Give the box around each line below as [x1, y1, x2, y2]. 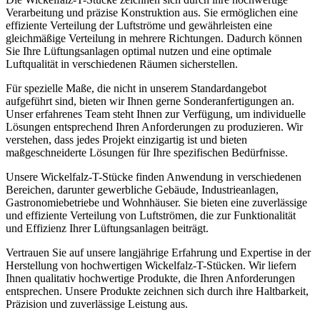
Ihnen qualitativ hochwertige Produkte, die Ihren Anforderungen [6, 272, 295, 285]
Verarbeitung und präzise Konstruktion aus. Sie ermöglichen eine [6, 6, 298, 19]
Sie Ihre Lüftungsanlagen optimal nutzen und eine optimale [6, 45, 271, 58]
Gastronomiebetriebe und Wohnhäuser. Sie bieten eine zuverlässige [6, 196, 307, 209]
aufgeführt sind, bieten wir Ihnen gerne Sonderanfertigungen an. [6, 95, 294, 108]
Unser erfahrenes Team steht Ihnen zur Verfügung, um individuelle [6, 108, 306, 121]
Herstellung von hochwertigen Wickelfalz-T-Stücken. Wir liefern [6, 259, 296, 272]
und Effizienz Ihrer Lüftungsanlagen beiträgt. [6, 222, 209, 235]
